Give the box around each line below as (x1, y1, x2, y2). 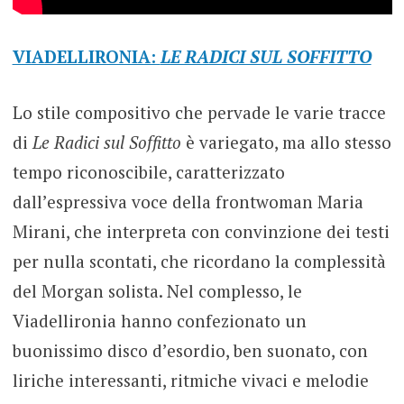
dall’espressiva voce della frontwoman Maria (12, 189, 363, 213)
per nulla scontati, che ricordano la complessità (12, 249, 386, 272)
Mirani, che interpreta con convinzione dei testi (12, 219, 390, 243)
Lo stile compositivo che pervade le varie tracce (12, 100, 386, 124)
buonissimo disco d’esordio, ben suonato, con (12, 338, 368, 362)
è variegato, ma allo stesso (180, 130, 391, 153)
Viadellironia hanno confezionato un (12, 308, 307, 332)
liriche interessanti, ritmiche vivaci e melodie (12, 368, 369, 391)
